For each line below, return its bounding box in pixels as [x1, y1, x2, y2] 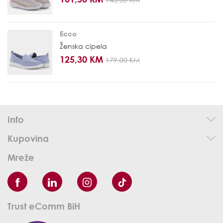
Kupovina [7, 133, 49, 144]
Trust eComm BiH [7, 201, 80, 212]
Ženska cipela [60, 42, 107, 51]
